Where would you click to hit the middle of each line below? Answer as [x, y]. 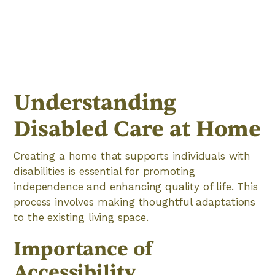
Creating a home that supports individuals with [132, 156]
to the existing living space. [81, 217]
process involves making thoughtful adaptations [135, 202]
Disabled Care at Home [137, 129]
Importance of [83, 249]
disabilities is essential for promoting [105, 171]
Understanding [95, 103]
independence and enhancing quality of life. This [136, 187]
